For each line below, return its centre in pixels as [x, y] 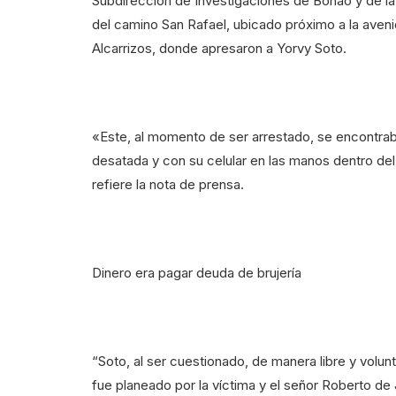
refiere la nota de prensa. [168, 184]
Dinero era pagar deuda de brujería [197, 272]
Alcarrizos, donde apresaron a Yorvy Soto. [220, 48]
